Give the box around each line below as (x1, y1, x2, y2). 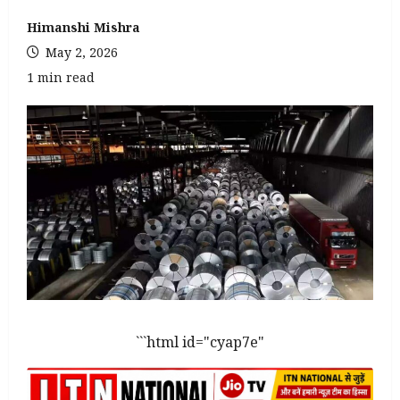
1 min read (27, 68, 95, 86)
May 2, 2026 (42, 43, 118, 61)
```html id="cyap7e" (136, 332, 264, 353)
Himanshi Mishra (27, 18, 140, 36)
